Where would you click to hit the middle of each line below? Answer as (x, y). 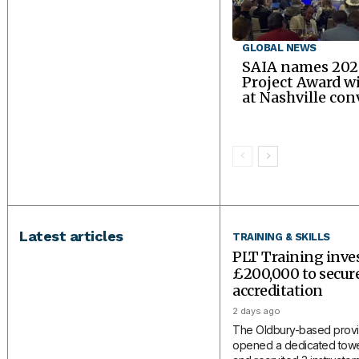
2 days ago (257, 311)
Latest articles (71, 236)
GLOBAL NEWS (279, 48)
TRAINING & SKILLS (281, 237)
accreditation (278, 291)
